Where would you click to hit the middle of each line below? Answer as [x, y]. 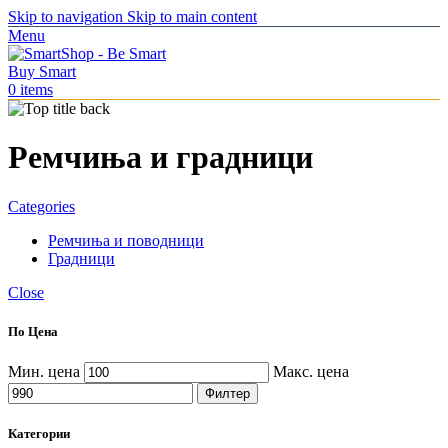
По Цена [33, 332]
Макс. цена [311, 372]
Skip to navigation [67, 16]
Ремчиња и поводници [126, 240]
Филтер [227, 394]
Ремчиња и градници [160, 157]
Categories [41, 206]
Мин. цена [44, 372]
